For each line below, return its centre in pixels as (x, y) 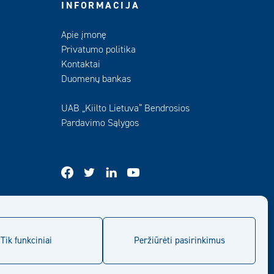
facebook (91, 171)
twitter (108, 171)
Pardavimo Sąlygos (100, 123)
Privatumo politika (98, 50)
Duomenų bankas (96, 79)
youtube (155, 171)
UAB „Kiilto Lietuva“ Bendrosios (125, 108)
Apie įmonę (84, 35)
